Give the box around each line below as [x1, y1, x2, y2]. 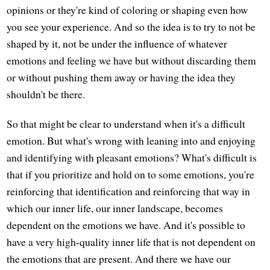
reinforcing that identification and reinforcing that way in [7, 184, 251, 199]
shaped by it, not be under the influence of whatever [7, 36, 228, 51]
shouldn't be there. [7, 87, 86, 102]
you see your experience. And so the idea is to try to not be [7, 19, 256, 34]
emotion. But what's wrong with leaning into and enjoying [7, 133, 256, 148]
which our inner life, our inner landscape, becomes [7, 201, 224, 216]
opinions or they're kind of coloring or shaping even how [7, 2, 249, 17]
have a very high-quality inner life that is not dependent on [7, 234, 256, 250]
